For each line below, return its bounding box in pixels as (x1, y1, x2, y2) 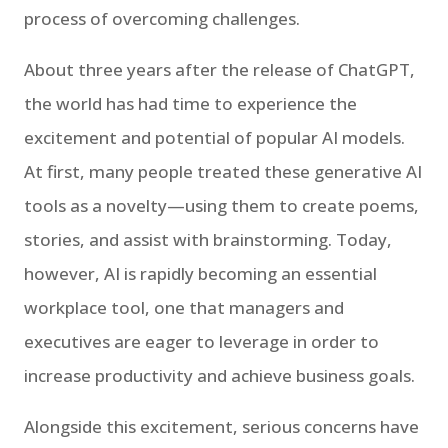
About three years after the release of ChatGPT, (24, 57, 415, 81)
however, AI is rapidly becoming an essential (24, 261, 377, 285)
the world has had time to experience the (24, 91, 357, 115)
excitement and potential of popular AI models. (24, 125, 405, 149)
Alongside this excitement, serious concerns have (24, 414, 419, 438)
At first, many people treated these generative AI (24, 159, 422, 183)
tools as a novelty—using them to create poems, (24, 193, 419, 217)
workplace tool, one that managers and (24, 295, 344, 319)
